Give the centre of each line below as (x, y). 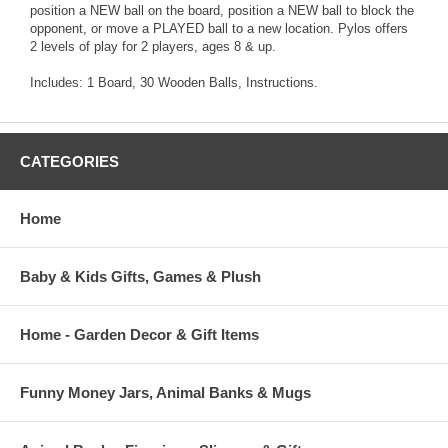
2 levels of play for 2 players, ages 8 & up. (153, 47)
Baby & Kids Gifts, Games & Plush (140, 277)
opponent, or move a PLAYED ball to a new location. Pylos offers (219, 29)
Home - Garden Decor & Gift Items (139, 335)
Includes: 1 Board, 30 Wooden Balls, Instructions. (174, 83)
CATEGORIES (69, 162)
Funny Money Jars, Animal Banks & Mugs (165, 393)
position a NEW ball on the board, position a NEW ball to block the (222, 11)
